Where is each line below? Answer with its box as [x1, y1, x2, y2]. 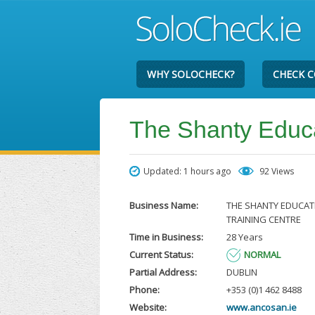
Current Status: [129, 248, 194, 261]
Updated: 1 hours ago [143, 165, 232, 177]
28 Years [226, 231, 263, 243]
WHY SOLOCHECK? [147, 67, 235, 81]
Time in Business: [129, 231, 204, 243]
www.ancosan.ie [226, 301, 297, 314]
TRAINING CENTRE [226, 213, 301, 226]
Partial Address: [129, 266, 198, 278]
